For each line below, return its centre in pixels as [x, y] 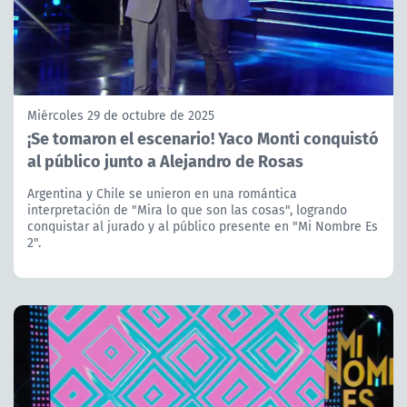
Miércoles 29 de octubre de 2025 [121, 115]
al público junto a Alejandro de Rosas [165, 160]
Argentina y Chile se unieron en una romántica [162, 193]
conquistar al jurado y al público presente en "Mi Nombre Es [203, 226]
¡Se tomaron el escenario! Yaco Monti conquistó [203, 137]
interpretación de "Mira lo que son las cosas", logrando [187, 209]
